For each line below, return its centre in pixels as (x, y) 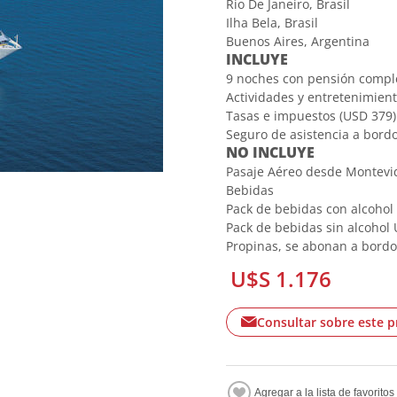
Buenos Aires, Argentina (298, 41)
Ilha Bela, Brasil (272, 23)
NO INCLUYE (271, 152)
